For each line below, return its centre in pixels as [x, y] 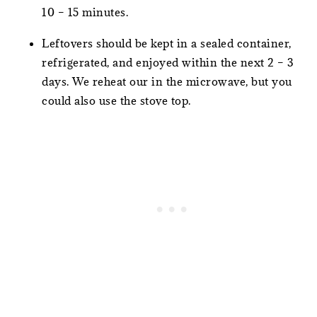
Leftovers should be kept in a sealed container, [167, 43]
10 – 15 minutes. [85, 12]
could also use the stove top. [116, 100]
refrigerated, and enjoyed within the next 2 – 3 [168, 62]
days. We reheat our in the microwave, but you [167, 81]
